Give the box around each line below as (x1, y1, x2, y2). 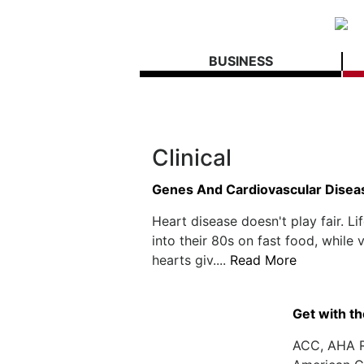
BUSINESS (208, 53, 273, 69)
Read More (230, 252, 297, 268)
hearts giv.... (152, 252, 230, 268)
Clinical (152, 144, 232, 171)
